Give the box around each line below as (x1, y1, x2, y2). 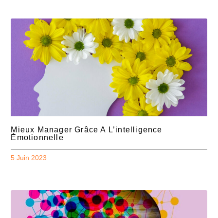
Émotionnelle (11, 133, 64, 142)
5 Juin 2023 (11, 154, 47, 162)
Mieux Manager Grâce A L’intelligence (11, 126, 163, 134)
